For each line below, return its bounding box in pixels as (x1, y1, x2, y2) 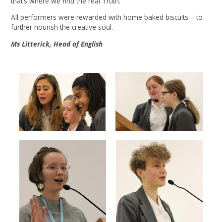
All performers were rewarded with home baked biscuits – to (11, 12, 203, 22)
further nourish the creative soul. (11, 22, 113, 32)
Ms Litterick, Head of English (11, 39, 103, 49)
